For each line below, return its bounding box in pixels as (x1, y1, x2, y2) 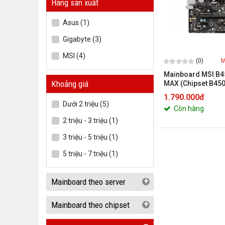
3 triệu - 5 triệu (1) (63, 133, 118, 141)
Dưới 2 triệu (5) (63, 100, 109, 108)
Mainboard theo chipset (51, 200, 130, 210)
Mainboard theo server (51, 177, 126, 187)
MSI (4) (63, 52, 85, 60)
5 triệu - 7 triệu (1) (63, 150, 118, 158)
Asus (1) (63, 19, 89, 27)
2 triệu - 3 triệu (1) (63, 117, 118, 125)
